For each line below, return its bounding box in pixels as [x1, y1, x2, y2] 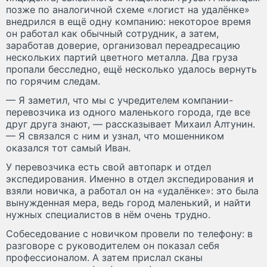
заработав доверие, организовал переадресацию [6, 39, 240, 51]
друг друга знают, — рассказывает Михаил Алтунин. [6, 117, 255, 130]
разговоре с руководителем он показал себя [6, 239, 219, 252]
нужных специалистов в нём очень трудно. [6, 208, 210, 221]
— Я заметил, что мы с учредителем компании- [6, 94, 233, 106]
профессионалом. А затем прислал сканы [6, 251, 203, 263]
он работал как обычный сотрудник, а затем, [6, 27, 219, 39]
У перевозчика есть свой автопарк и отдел [6, 160, 211, 173]
